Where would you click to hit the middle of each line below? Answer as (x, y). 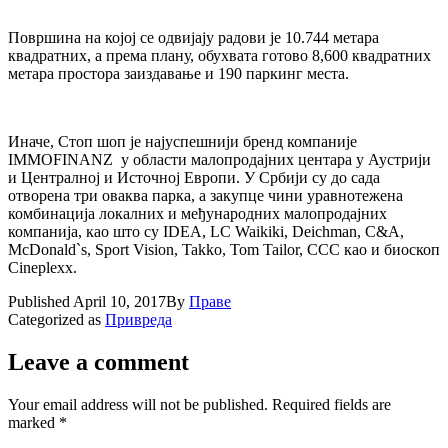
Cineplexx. (42, 267)
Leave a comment (98, 361)
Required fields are (331, 404)
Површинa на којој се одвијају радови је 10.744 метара (193, 37)
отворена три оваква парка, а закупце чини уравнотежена (205, 195)
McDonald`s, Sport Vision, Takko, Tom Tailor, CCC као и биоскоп (224, 249)
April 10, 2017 (119, 301)
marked (33, 422)
